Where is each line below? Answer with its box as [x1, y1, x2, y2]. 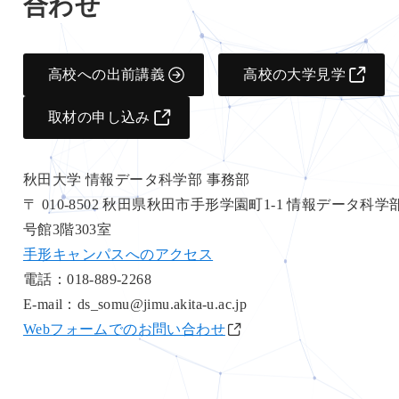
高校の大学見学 [243, 66, 346, 82]
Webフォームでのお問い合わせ [22, 321, 225, 337]
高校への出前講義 [47, 66, 166, 82]
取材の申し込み [47, 109, 151, 125]
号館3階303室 [22, 221, 112, 237]
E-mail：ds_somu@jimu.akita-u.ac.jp [22, 296, 248, 312]
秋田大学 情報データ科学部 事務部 [22, 171, 250, 187]
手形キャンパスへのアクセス [22, 246, 214, 262]
